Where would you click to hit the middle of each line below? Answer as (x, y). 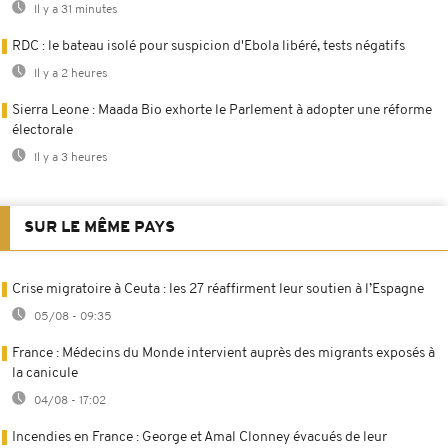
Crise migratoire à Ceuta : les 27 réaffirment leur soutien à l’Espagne (218, 289)
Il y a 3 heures (69, 157)
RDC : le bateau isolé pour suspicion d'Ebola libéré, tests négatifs (208, 46)
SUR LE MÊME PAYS (99, 227)
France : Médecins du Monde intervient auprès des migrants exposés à (223, 353)
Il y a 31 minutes (74, 9)
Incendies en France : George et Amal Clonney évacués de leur (199, 437)
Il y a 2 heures (69, 73)
